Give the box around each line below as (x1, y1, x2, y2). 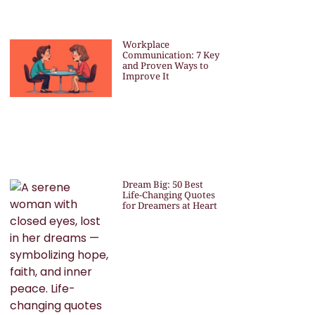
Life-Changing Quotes (122, 188, 215, 201)
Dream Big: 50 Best (122, 177, 203, 191)
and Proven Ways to (122, 59, 209, 72)
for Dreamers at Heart (122, 198, 217, 212)
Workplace (122, 38, 169, 51)
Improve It (122, 70, 169, 83)
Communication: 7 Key (122, 49, 219, 62)
